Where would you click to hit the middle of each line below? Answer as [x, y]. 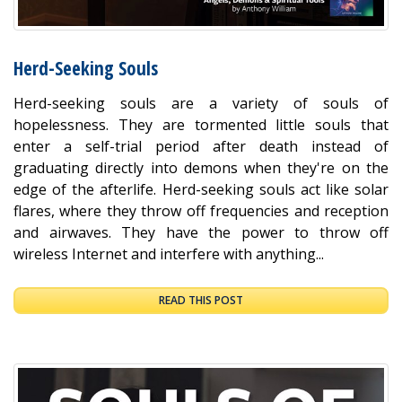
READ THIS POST [201, 300]
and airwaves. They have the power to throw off [201, 232]
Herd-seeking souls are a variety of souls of [201, 103]
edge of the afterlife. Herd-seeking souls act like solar [201, 189]
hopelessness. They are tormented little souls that [201, 124]
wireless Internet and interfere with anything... [169, 253]
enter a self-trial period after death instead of [201, 146]
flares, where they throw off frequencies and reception [201, 210]
